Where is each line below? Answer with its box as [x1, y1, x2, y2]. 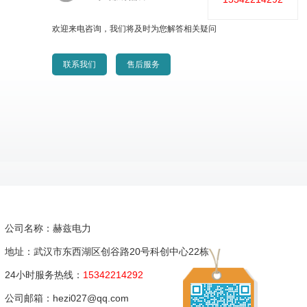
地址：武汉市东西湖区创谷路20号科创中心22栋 [5, 246, 212, 258]
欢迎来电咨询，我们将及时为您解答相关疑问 [52, 24, 217, 34]
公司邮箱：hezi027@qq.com [5, 293, 129, 304]
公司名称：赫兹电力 [5, 223, 91, 234]
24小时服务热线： [5, 269, 83, 281]
